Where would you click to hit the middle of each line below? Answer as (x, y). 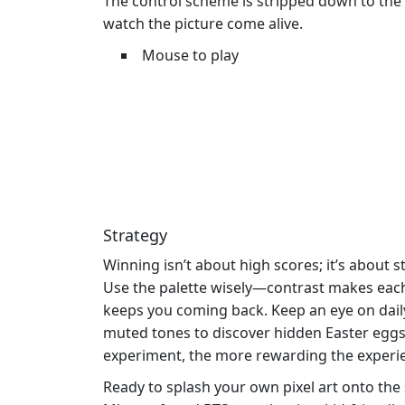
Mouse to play (190, 56)
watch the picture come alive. (203, 24)
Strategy (135, 235)
